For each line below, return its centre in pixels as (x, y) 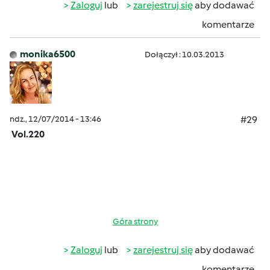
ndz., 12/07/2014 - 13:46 (55, 119)
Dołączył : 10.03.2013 (184, 55)
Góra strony (135, 221)
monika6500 (48, 54)
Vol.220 (28, 134)
